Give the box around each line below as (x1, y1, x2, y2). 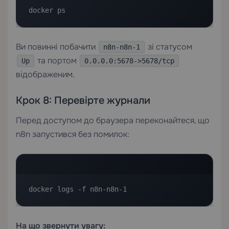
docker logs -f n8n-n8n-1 (29, 185, 127, 193)
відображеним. (16, 68, 75, 80)
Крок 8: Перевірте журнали (16, 94, 150, 107)
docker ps (29, 6, 65, 14)
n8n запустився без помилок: (16, 128, 129, 140)
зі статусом (146, 41, 192, 52)
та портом (35, 55, 79, 66)
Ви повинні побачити (16, 41, 98, 52)
